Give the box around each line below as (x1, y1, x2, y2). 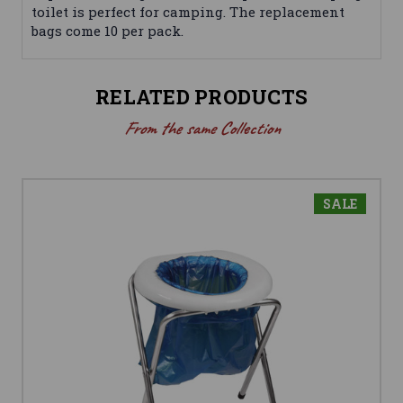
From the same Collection (123, 117, 280, 140)
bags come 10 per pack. (31, 22, 187, 40)
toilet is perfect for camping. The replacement (31, 3, 345, 22)
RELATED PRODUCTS (95, 84, 308, 111)
